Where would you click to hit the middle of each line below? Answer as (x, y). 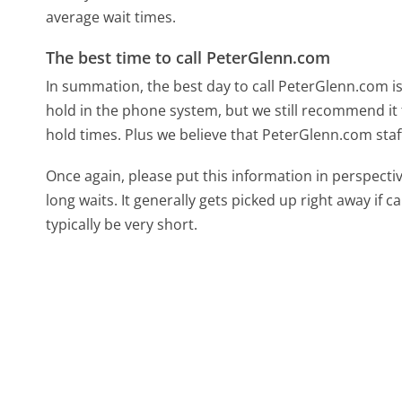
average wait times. (111, 17)
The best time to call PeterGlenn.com (188, 58)
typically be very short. (122, 224)
